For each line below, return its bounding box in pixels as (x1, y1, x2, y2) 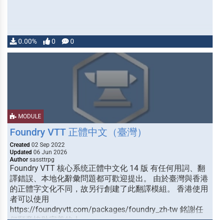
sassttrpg (28, 156, 55, 163)
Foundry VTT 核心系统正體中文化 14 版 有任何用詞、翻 (10, 164, 205, 173)
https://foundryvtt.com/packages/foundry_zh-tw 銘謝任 (10, 205, 203, 214)
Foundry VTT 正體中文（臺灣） (10, 126, 147, 138)
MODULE (17, 113, 41, 120)
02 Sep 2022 (30, 141, 65, 148)
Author (10, 156, 28, 163)
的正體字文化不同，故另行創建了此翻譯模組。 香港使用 (10, 184, 208, 193)
